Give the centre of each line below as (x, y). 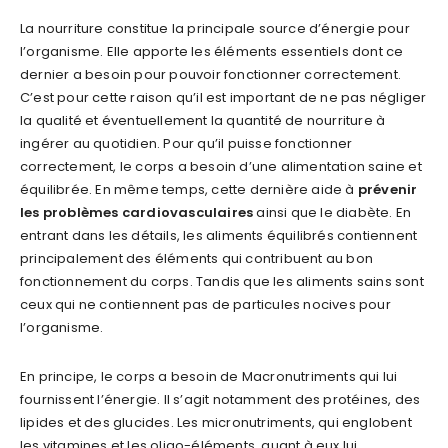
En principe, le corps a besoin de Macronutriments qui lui (209, 376)
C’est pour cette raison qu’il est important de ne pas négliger (223, 97)
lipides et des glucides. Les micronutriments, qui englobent (216, 422)
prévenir (387, 189)
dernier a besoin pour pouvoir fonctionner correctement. (211, 74)
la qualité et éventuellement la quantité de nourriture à (203, 120)
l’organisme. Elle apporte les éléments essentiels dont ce (212, 51)
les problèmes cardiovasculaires (137, 212)
